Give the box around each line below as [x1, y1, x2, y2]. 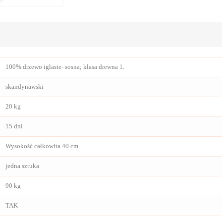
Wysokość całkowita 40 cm [5, 142, 78, 150]
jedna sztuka [5, 162, 39, 169]
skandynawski [5, 82, 44, 90]
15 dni [5, 122, 23, 130]
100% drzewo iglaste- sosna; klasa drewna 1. [5, 62, 124, 70]
